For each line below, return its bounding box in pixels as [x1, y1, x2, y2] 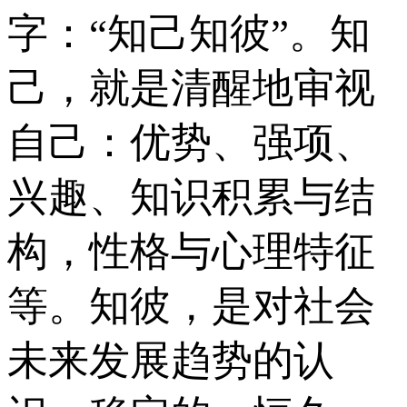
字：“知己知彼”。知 [7, 11, 371, 57]
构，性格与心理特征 [7, 229, 375, 275]
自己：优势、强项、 [7, 120, 375, 166]
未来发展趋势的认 [7, 338, 334, 384]
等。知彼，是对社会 [7, 283, 375, 330]
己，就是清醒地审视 [7, 65, 375, 112]
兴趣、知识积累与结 [7, 174, 375, 221]
